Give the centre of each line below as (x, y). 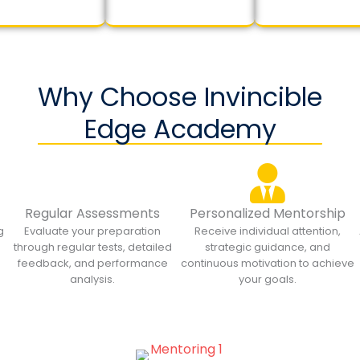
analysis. (93, 279)
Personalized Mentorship (267, 213)
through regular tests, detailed (92, 247)
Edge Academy (180, 129)
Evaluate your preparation (93, 231)
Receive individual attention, (267, 231)
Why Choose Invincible (180, 97)
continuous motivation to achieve (267, 263)
